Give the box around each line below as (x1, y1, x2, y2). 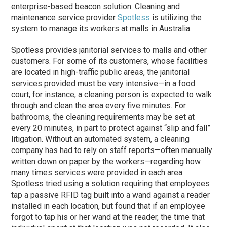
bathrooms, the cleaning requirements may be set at (11, 112, 195, 122)
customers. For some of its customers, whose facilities (11, 56, 208, 66)
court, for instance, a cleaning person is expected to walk (11, 90, 212, 100)
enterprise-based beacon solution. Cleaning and (11, 2, 180, 12)
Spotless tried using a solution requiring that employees (11, 179, 210, 189)
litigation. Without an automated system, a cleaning (11, 134, 190, 144)
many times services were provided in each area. (11, 168, 184, 178)
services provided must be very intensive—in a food (11, 79, 196, 89)
